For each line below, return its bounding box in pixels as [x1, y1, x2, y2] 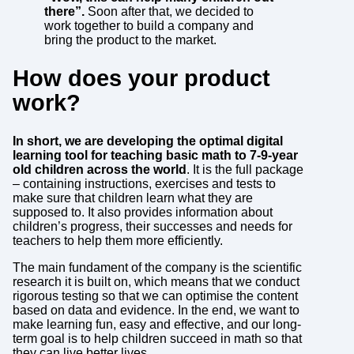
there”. [43, 5, 85, 19]
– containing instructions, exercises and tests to [12, 177, 276, 190]
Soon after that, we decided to [84, 5, 254, 19]
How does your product [12, 66, 270, 92]
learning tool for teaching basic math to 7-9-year [12, 149, 298, 162]
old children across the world [12, 163, 186, 176]
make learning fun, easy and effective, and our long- [12, 318, 301, 331]
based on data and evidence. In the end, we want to [12, 303, 299, 317]
